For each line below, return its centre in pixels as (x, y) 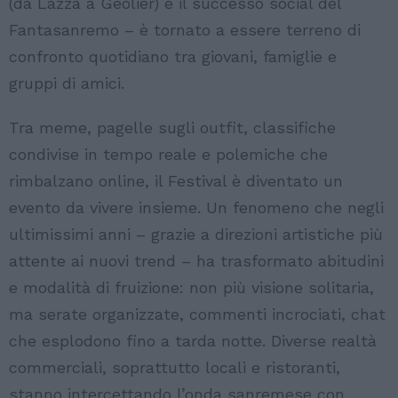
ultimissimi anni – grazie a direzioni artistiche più (196, 235)
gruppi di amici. (67, 84)
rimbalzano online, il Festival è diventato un (176, 181)
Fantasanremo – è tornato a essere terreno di (185, 30)
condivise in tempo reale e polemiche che (168, 155)
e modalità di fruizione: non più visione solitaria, (191, 288)
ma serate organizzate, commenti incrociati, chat (197, 314)
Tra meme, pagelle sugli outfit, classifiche (172, 128)
